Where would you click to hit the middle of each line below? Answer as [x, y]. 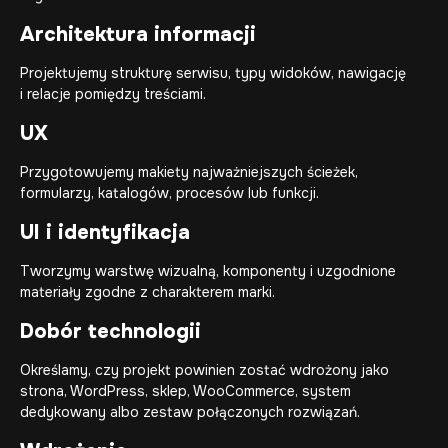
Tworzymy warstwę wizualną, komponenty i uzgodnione [208, 271]
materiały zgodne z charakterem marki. [147, 292]
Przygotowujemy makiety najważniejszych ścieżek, [189, 172]
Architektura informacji [138, 35]
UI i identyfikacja [105, 233]
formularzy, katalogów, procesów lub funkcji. [169, 193]
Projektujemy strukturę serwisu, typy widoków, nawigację [213, 73]
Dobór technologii [110, 332]
